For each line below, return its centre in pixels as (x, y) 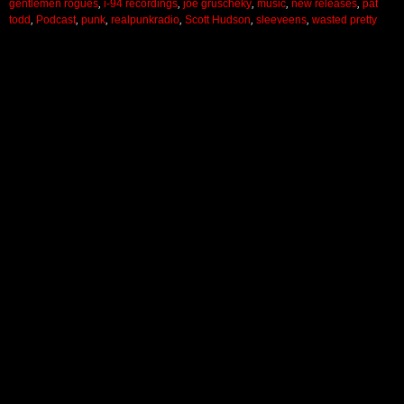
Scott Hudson (218, 20)
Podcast (56, 20)
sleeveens (281, 20)
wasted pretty (344, 20)
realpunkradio (145, 20)
